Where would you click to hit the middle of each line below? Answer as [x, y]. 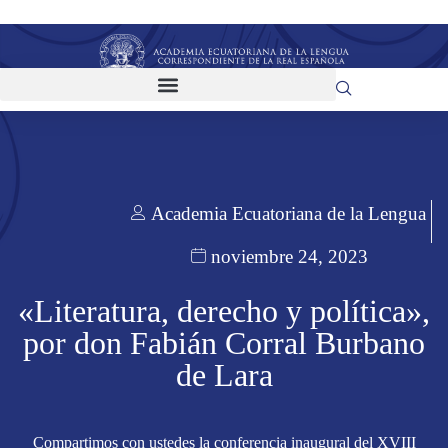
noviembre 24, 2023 [289, 256]
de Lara [224, 375]
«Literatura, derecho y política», [224, 311]
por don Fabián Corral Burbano [224, 343]
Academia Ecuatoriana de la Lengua [288, 214]
